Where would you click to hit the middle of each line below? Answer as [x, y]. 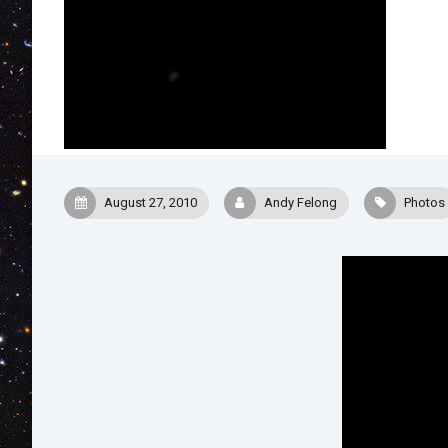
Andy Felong [300, 202]
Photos [424, 202]
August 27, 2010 [150, 202]
